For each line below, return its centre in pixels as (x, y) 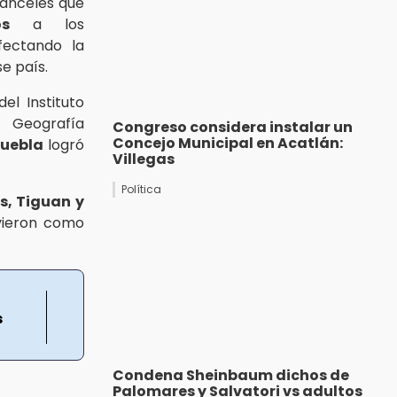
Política (141, 190)
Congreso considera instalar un (233, 128)
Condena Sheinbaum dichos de (231, 376)
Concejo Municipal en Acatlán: (228, 144)
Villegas (144, 160)
